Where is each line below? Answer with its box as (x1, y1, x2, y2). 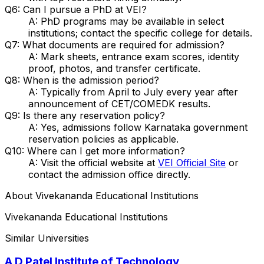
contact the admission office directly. (28, 168, 190, 180)
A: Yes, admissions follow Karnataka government (28, 121, 247, 133)
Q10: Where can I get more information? (5, 144, 185, 157)
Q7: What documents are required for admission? (5, 38, 225, 51)
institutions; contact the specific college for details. (28, 27, 252, 39)
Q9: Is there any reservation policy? (5, 109, 165, 121)
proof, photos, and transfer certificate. (28, 62, 200, 74)
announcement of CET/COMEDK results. (28, 97, 210, 110)
